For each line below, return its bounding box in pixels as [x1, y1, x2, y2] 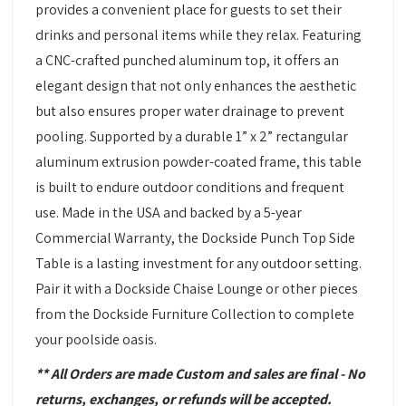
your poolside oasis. [35, 330, 158, 350]
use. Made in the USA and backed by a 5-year [35, 203, 303, 223]
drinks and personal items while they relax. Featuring [35, 25, 362, 45]
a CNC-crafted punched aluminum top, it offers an [35, 51, 340, 71]
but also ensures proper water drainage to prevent [35, 101, 345, 121]
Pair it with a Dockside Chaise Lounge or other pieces [35, 279, 359, 299]
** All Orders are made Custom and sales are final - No [35, 364, 366, 384]
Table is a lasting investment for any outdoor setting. [35, 254, 362, 274]
